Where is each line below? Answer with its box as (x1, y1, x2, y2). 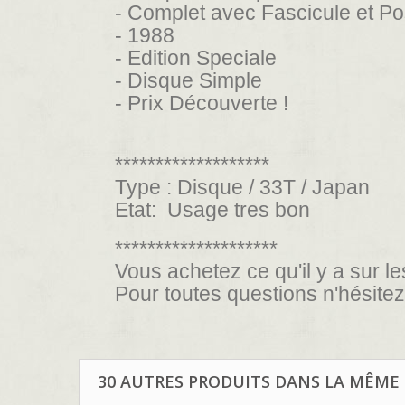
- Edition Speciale (115, 45, 282, 70)
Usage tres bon (156, 197, 310, 221)
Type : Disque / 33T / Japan (115, 174, 370, 199)
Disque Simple (127, 68, 268, 92)
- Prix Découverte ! (115, 90, 288, 115)
